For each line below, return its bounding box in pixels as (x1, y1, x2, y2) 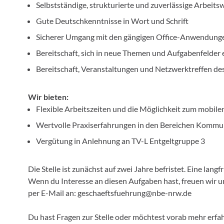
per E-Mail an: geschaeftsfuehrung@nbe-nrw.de (28, 188, 191, 197)
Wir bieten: (28, 92, 68, 101)
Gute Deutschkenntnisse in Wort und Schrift (36, 16, 188, 25)
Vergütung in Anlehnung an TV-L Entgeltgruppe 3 (36, 136, 205, 145)
